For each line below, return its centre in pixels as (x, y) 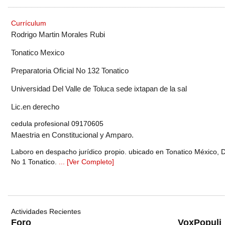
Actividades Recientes (46, 212)
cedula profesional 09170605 (57, 124)
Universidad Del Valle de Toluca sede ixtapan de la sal (99, 89)
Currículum (29, 23)
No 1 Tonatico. (35, 162)
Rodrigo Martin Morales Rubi (58, 35)
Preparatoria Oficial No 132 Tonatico (70, 71)
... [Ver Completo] (86, 162)
